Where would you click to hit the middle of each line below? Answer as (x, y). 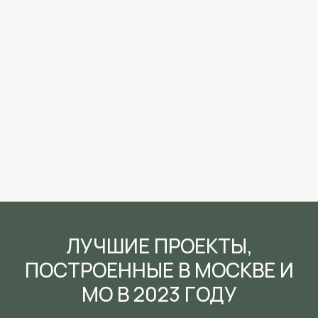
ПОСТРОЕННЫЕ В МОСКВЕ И (159, 270)
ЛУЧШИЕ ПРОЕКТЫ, (159, 246)
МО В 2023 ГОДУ (159, 294)
